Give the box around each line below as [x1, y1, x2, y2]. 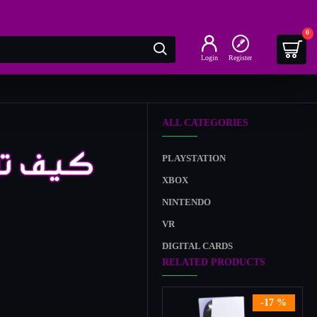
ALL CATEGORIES [162, 117, 248, 128]
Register [229, 52, 252, 65]
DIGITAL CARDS [162, 241, 233, 251]
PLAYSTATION [162, 153, 226, 163]
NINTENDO [162, 197, 211, 207]
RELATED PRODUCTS [162, 257, 265, 267]
